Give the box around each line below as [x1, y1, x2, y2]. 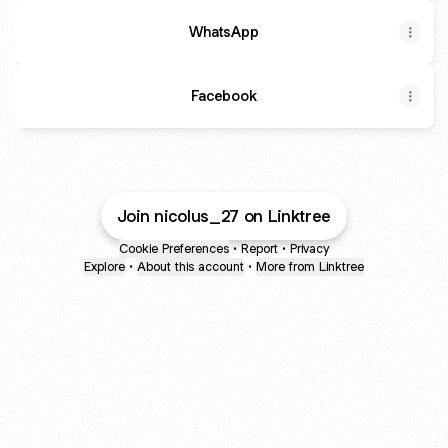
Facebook [191, 86, 257, 105]
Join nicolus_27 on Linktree [116, 205, 332, 227]
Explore [84, 258, 125, 275]
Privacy [290, 240, 329, 257]
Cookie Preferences [119, 240, 229, 257]
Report [241, 240, 278, 257]
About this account [137, 258, 244, 275]
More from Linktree [256, 258, 364, 275]
